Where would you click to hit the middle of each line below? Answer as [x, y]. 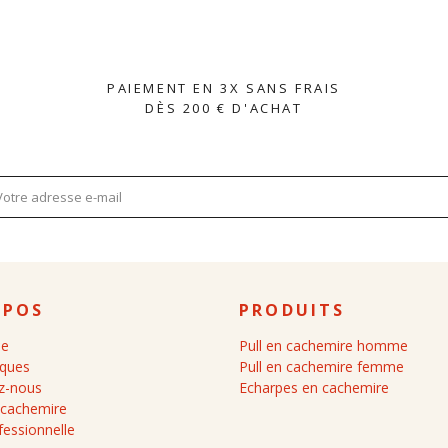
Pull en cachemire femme [321, 366]
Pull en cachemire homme [323, 345]
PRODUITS [292, 310]
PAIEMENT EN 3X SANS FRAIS [223, 88]
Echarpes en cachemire [313, 387]
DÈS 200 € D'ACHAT [224, 108]
